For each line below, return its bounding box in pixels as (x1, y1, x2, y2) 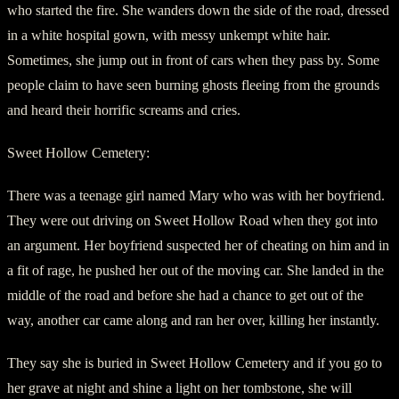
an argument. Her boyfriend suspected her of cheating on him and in (7, 237, 389, 253)
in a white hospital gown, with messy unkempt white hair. (7, 27, 330, 43)
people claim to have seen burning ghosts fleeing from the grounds (7, 77, 379, 93)
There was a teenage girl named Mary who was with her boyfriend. (7, 187, 385, 203)
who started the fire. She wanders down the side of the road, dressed (7, 2, 389, 18)
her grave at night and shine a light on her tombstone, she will (7, 379, 352, 395)
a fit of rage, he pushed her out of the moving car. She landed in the (7, 262, 384, 278)
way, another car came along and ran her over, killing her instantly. (7, 312, 379, 328)
